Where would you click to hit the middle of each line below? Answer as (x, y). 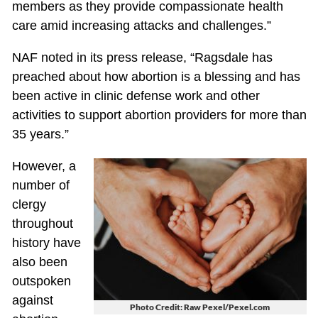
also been (39, 262)
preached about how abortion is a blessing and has (156, 76)
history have (46, 242)
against (32, 300)
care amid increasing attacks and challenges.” (141, 25)
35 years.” (40, 134)
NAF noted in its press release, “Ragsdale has (142, 57)
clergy (29, 204)
